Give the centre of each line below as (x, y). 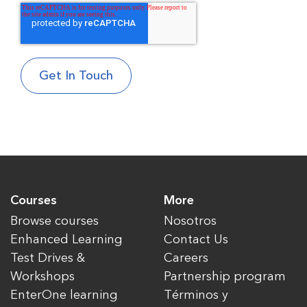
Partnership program (225, 276)
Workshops (42, 276)
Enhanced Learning (66, 239)
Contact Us (196, 239)
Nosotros (190, 221)
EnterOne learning (64, 295)
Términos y (196, 295)
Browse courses (54, 221)
